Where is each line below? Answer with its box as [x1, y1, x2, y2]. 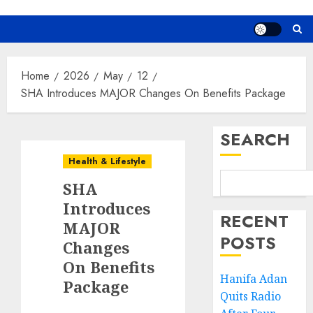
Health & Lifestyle [68, 155, 146, 168]
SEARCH [220, 127, 291, 152]
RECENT [220, 209, 289, 234]
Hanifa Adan [220, 271, 288, 287]
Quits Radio [220, 289, 282, 305]
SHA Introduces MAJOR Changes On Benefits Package [21, 85, 286, 102]
